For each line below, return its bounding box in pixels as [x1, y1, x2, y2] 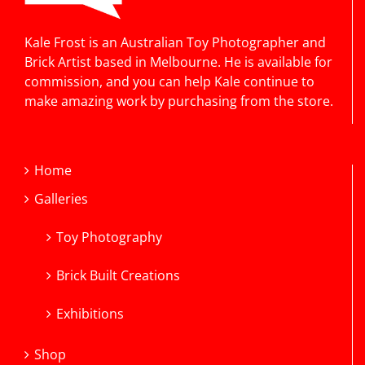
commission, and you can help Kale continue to [24, 73, 314, 91]
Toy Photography [56, 228, 162, 247]
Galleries [34, 190, 88, 209]
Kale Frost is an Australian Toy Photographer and [24, 33, 326, 52]
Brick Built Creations [56, 266, 180, 285]
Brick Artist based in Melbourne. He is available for [24, 53, 332, 72]
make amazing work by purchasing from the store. [24, 92, 333, 111]
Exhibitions [56, 305, 124, 323]
